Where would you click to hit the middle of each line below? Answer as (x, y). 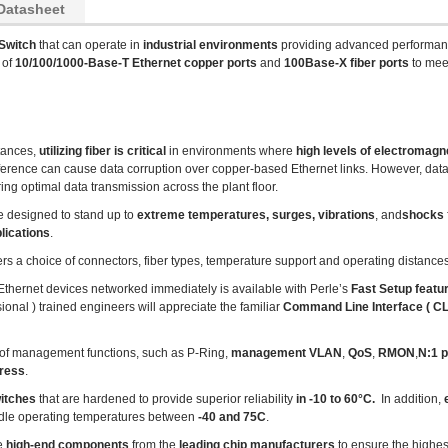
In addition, (411, 399)
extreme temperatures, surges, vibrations (256, 215)
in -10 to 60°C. (338, 399)
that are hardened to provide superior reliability (166, 399)
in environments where (231, 151)
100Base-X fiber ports (346, 63)
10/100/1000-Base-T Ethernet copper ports (136, 63)
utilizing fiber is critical (101, 151)
